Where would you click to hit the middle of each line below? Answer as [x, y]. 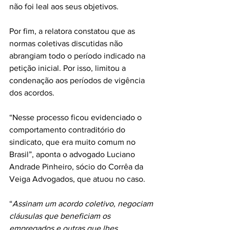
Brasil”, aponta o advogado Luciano [73, 154]
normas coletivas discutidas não [67, 43]
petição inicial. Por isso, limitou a [69, 68]
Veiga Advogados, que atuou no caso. [77, 179]
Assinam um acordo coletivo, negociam [84, 204]
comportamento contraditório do [68, 130]
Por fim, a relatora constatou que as [73, 31]
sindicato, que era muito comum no [73, 142]
